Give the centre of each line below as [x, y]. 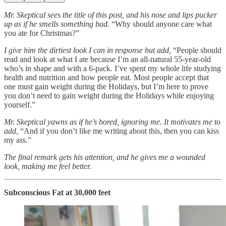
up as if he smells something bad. [58, 24]
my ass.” [18, 140]
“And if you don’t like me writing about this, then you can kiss [119, 131]
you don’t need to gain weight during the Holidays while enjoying [109, 95]
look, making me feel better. [48, 166]
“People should [197, 50]
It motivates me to [192, 122]
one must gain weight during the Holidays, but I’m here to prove [106, 86]
